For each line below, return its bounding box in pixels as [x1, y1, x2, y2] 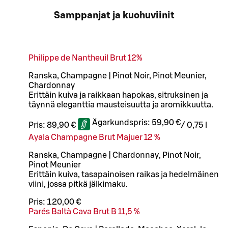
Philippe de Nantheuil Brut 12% [28, 53, 142, 62]
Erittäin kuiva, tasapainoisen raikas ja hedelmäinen [28, 170, 219, 179]
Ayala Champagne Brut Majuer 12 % [28, 133, 160, 141]
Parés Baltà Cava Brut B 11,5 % [28, 207, 140, 216]
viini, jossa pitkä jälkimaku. [28, 180, 128, 188]
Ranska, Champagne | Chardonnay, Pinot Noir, [28, 151, 201, 159]
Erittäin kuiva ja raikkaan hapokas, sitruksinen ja [28, 91, 208, 99]
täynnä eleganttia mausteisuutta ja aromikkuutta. [28, 100, 213, 109]
